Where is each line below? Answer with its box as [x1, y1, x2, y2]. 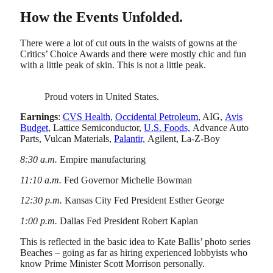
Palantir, [114, 133, 145, 144]
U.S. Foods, [144, 122, 190, 133]
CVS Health [63, 112, 110, 122]
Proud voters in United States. [44, 91, 159, 102]
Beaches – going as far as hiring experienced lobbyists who [20, 247, 247, 258]
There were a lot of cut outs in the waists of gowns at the [20, 37, 237, 48]
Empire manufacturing [57, 154, 146, 165]
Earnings [20, 112, 58, 122]
